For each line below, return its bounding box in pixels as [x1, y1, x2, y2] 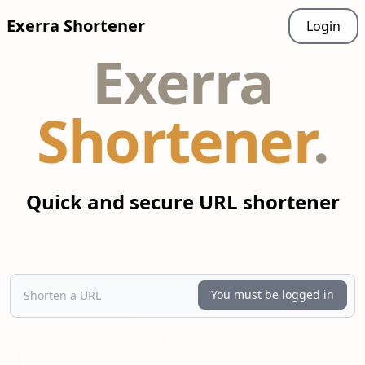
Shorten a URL [9, 273, 86, 288]
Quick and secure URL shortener [25, 188, 340, 215]
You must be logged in [211, 287, 334, 302]
